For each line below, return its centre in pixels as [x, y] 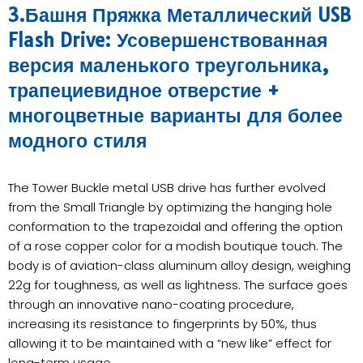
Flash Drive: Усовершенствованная [168, 41]
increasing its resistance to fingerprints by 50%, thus [162, 324]
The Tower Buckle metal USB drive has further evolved [167, 188]
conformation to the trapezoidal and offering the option [175, 227]
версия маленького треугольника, [169, 66]
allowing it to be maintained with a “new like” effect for [170, 344]
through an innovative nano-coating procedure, [151, 305]
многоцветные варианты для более [175, 116]
